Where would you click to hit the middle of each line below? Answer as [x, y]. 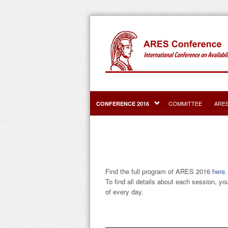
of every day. [124, 192]
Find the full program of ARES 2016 [159, 171]
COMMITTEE [185, 103]
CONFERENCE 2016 [123, 104]
